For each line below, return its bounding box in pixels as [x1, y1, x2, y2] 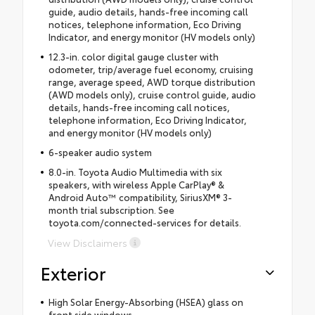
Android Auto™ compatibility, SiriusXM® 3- [48, 190, 232, 203]
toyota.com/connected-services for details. [48, 215, 241, 229]
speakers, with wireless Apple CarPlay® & [48, 177, 224, 191]
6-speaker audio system [48, 145, 152, 158]
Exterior [41, 259, 105, 285]
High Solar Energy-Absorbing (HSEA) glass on [48, 295, 243, 308]
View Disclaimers [48, 235, 127, 250]
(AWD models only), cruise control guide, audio [48, 87, 256, 101]
